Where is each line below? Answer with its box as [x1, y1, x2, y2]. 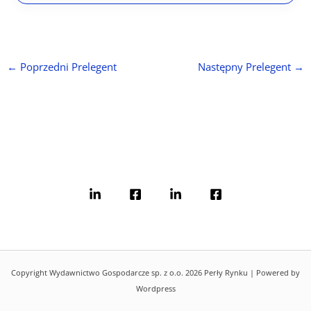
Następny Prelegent [198, 60, 294, 74]
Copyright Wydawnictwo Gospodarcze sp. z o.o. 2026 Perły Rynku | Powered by [11, 267, 300, 278]
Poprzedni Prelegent [17, 60, 117, 74]
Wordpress [135, 283, 176, 294]
